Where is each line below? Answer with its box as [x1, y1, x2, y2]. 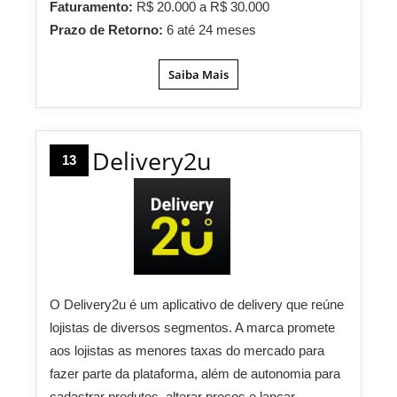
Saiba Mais [168, 66, 229, 83]
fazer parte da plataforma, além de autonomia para [50, 366, 340, 382]
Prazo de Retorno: [50, 22, 167, 38]
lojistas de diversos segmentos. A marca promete [50, 320, 335, 336]
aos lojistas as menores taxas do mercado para [50, 343, 324, 359]
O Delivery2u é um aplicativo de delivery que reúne [50, 297, 344, 313]
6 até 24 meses [167, 22, 256, 38]
